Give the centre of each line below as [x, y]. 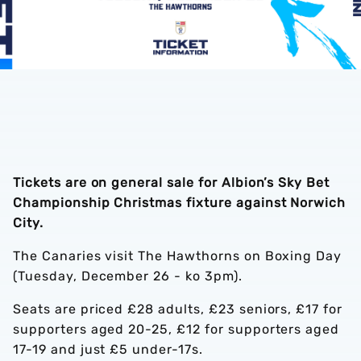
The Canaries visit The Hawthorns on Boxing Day [178, 256]
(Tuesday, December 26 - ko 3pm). [130, 276]
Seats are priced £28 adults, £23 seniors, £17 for [178, 309]
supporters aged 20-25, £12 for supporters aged [176, 329]
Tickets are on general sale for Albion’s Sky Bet [172, 183]
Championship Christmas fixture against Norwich [180, 203]
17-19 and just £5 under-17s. [108, 349]
